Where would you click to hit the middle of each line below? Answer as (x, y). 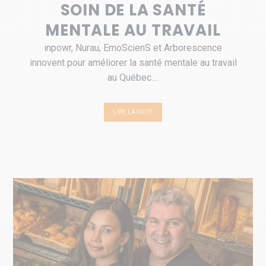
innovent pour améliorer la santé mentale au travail (133, 63)
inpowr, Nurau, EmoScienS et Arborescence (133, 48)
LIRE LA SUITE (133, 112)
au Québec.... (133, 78)
